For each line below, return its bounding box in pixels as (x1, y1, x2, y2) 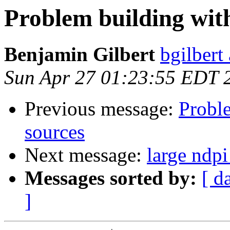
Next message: (25, 144, 147, 166)
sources (25, 121, 85, 143)
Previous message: (25, 98, 179, 120)
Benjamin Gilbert (4, 43, 155, 66)
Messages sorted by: (25, 167, 197, 189)
